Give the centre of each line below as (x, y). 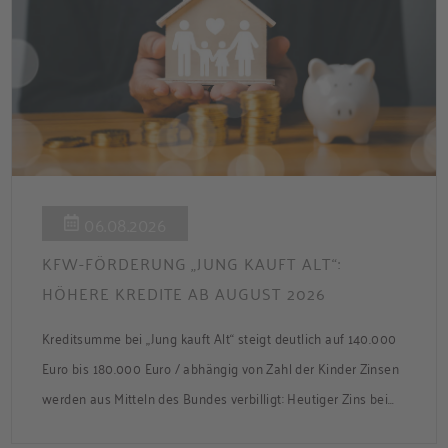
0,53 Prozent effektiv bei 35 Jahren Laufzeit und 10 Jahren (212, 428)
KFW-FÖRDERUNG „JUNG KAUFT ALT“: (191, 263)
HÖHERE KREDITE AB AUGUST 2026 (184, 293)
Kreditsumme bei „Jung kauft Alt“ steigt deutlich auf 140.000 (219, 338)
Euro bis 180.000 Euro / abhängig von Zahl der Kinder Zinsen (220, 368)
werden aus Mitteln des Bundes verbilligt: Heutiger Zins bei (215, 398)
